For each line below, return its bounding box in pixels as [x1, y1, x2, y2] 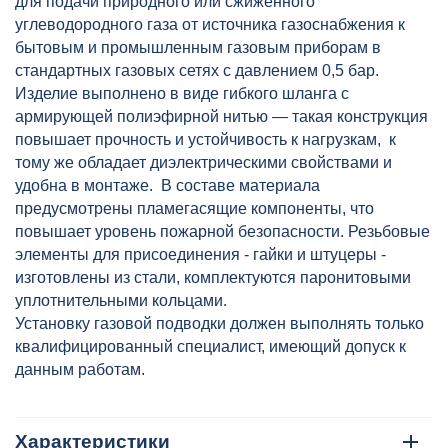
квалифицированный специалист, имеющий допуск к [15, 337, 406, 355]
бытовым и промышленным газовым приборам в [15, 38, 381, 56]
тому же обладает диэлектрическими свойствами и [15, 153, 392, 171]
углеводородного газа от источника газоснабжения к [15, 15, 405, 33]
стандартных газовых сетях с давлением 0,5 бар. [15, 61, 379, 79]
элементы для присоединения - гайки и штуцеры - [15, 245, 386, 263]
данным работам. [15, 360, 145, 378]
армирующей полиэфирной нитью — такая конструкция [15, 107, 428, 125]
